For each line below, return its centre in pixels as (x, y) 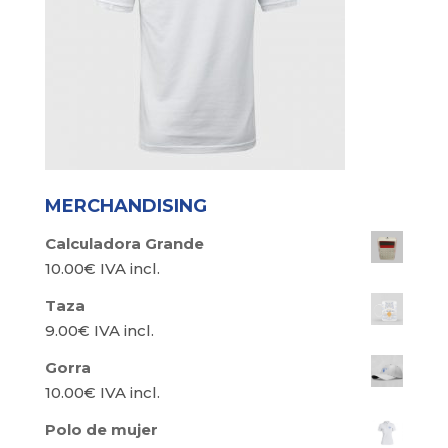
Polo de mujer (101, 429)
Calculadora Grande (124, 243)
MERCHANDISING (125, 206)
